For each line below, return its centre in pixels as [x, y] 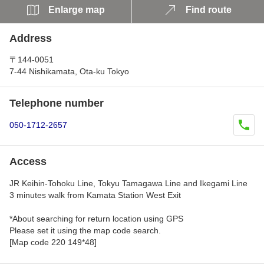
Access [28, 161]
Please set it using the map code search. [85, 230]
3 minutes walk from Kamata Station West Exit [95, 195]
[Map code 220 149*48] [53, 242]
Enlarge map [76, 10]
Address [31, 38]
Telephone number [57, 103]
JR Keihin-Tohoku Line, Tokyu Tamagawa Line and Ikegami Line [128, 183]
